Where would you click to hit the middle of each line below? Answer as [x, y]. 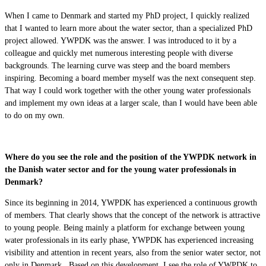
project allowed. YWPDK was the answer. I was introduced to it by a [121, 41]
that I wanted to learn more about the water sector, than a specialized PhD [129, 28]
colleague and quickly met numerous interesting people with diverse [119, 53]
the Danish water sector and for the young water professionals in [121, 170]
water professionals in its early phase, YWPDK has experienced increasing [129, 240]
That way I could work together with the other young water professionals [128, 91]
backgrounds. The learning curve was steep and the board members [117, 66]
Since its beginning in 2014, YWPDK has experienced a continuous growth [131, 203]
